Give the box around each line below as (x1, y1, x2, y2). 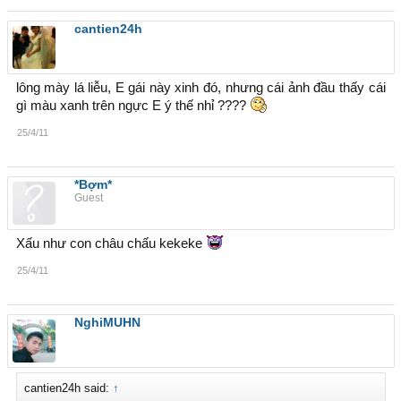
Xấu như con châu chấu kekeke (15, 236, 206, 251)
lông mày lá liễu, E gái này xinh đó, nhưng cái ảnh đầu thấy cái (15, 81, 386, 95)
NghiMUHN (73, 315, 141, 329)
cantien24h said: (23, 381, 113, 395)
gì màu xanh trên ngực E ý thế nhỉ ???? (15, 98, 250, 113)
